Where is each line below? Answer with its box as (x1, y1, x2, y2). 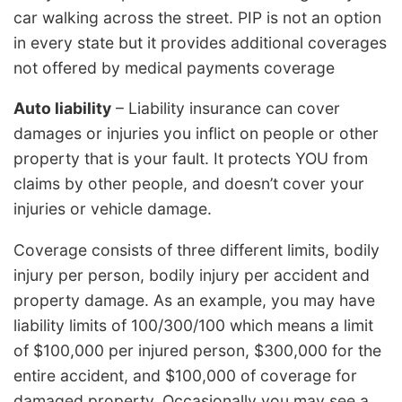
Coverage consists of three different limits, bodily (13, 240, 380, 259)
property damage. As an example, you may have (13, 290, 375, 310)
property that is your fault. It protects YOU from (13, 149, 368, 169)
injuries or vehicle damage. (13, 199, 212, 219)
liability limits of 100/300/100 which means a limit (13, 315, 373, 335)
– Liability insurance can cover (111, 99, 340, 118)
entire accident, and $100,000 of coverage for (13, 365, 357, 385)
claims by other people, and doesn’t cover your (13, 174, 364, 194)
